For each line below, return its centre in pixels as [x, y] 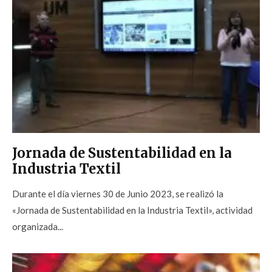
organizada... [38, 227]
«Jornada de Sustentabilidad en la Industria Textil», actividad [132, 210]
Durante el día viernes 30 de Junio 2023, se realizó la [118, 194]
